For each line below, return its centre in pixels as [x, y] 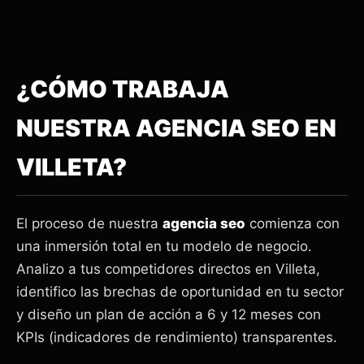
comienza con [292, 223]
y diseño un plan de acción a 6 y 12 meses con [169, 314]
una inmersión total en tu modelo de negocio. [164, 246]
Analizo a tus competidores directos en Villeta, [168, 269]
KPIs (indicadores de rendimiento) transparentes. [177, 337]
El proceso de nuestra [89, 223]
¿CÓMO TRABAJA [123, 89]
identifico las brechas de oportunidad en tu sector [180, 291]
